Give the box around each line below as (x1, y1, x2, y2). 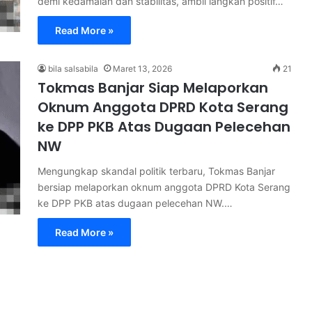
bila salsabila (48, 63, 98, 74)
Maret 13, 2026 (113, 63, 172, 74)
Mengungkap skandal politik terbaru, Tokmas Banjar (38, 164, 275, 177)
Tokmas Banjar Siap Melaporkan (38, 77, 268, 97)
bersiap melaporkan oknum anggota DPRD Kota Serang (38, 180, 290, 193)
